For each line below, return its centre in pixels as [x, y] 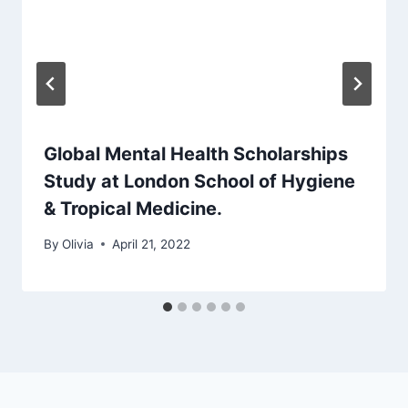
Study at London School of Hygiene [199, 182]
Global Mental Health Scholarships [196, 154]
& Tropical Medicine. [133, 209]
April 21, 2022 [152, 244]
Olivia [78, 244]
